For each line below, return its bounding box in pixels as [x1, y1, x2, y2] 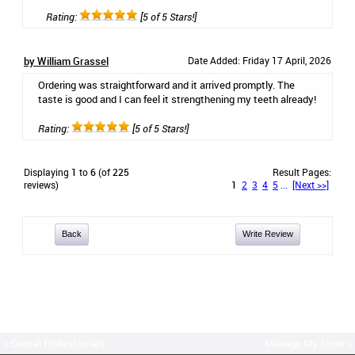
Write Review [242, 229, 293, 239]
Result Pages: [273, 166, 331, 178]
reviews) [24, 178, 59, 191]
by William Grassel [24, 54, 109, 68]
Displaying [24, 166, 71, 178]
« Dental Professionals [4, 336, 105, 350]
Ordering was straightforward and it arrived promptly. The [38, 78, 295, 92]
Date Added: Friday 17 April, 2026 [188, 54, 331, 67]
